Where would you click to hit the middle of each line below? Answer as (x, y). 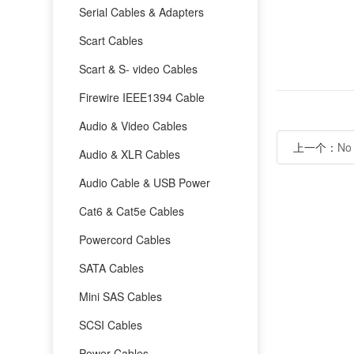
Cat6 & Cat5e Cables (132, 211)
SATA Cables (112, 267)
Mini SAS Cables (121, 296)
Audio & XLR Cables (130, 154)
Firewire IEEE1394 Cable (142, 97)
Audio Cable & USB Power (145, 182)
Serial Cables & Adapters (142, 11)
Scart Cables (111, 40)
